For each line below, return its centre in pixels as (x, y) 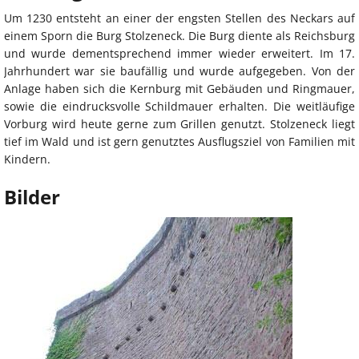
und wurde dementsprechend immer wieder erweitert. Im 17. (179, 54)
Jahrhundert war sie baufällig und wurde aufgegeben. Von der (179, 71)
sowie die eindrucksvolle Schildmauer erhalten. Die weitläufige (179, 107)
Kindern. (27, 159)
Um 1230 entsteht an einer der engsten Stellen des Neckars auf (179, 18)
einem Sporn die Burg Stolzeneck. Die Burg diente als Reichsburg (179, 36)
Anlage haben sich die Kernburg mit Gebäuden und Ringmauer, (179, 89)
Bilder (32, 197)
